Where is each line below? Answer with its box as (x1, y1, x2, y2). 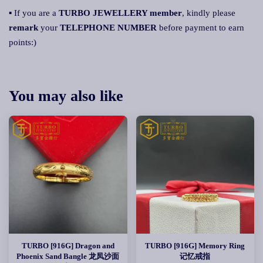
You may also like (9, 87, 123, 104)
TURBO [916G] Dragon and (21, 241, 114, 250)
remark (9, 23, 38, 32)
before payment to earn (157, 23, 244, 32)
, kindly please (182, 8, 235, 18)
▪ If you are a (9, 8, 59, 18)
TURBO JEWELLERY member (59, 8, 182, 18)
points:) (9, 38, 36, 47)
